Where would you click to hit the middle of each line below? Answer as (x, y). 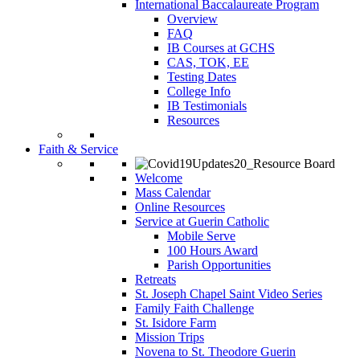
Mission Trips (170, 337)
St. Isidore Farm (176, 323)
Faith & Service (78, 149)
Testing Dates (202, 77)
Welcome (159, 178)
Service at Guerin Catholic (202, 222)
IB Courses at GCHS (221, 48)
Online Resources (180, 207)
